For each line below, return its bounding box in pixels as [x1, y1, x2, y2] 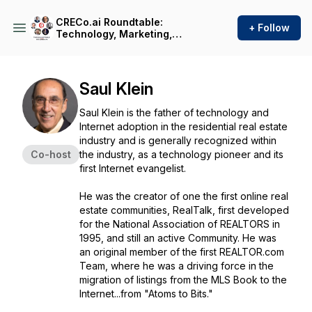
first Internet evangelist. [79, 162, 186, 174]
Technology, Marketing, [56, 28, 172, 40]
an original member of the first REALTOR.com [79, 246, 284, 258]
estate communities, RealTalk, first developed [79, 204, 289, 216]
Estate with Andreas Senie [56, 75, 185, 87]
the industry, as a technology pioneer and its [79, 148, 283, 160]
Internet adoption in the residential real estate [79, 120, 288, 132]
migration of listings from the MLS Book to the [79, 274, 287, 286]
